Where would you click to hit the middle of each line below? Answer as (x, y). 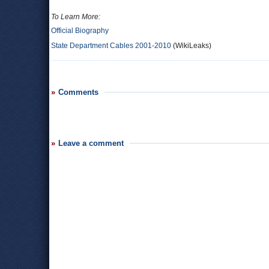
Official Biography (80, 31)
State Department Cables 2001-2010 (111, 46)
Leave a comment (91, 143)
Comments (78, 92)
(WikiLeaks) (191, 46)
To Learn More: (76, 17)
